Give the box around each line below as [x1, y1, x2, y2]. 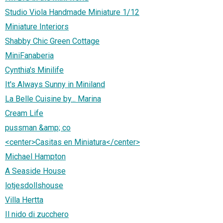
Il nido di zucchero [5, 210, 69, 220]
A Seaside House [5, 166, 66, 176]
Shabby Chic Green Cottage [5, 36, 100, 46]
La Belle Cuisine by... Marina [5, 94, 101, 104]
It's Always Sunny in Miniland [5, 80, 105, 90]
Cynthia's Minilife [5, 65, 64, 75]
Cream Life [5, 109, 43, 118]
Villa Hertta [5, 195, 43, 205]
